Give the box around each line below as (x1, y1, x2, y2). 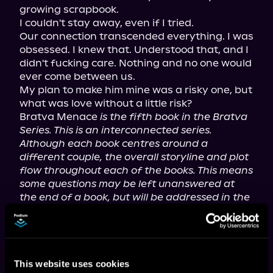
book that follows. (19, 205, 108, 216)
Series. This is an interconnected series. (19, 124, 212, 136)
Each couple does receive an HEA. (19, 218, 186, 230)
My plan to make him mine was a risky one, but (19, 84, 252, 96)
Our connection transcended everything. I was (19, 30, 253, 42)
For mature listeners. (19, 232, 122, 243)
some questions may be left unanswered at (19, 178, 235, 190)
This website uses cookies (14, 258, 130, 269)
